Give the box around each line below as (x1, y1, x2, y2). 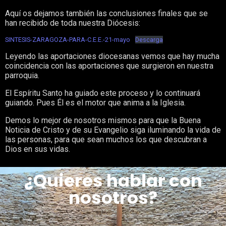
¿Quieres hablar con (24, 168, 202, 193)
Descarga (135, 36, 163, 43)
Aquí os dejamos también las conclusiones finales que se (5, 9, 208, 18)
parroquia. (5, 71, 39, 80)
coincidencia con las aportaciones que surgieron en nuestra (5, 61, 213, 71)
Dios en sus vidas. (5, 144, 70, 154)
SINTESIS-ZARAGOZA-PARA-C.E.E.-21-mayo (5, 36, 130, 43)
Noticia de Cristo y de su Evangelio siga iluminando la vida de (5, 125, 221, 135)
